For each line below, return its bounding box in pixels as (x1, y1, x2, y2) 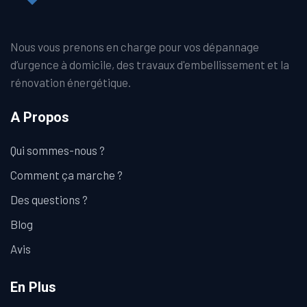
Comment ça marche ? (10, 168, 123, 182)
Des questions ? (10, 193, 88, 206)
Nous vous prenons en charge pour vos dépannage (10, 40, 259, 53)
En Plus (10, 279, 56, 295)
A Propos (10, 109, 69, 125)
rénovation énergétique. (10, 75, 131, 89)
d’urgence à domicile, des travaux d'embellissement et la (10, 58, 289, 71)
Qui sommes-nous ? (10, 143, 105, 157)
